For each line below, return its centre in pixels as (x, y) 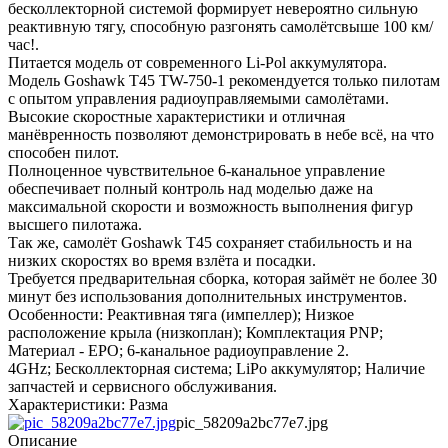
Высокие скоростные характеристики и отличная (176, 116)
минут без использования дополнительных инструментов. (207, 296)
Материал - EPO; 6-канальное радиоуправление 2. (178, 350)
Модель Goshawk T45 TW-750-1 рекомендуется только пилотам (224, 80)
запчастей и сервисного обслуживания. (142, 386)
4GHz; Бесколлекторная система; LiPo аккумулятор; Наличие (216, 368)
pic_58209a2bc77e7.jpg (252, 422)
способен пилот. (63, 152)
